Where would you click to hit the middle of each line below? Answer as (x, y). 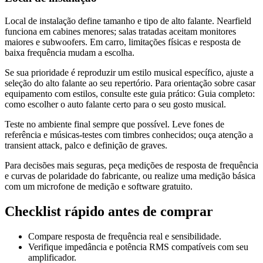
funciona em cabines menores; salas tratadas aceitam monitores (120, 32)
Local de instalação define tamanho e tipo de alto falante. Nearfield (128, 21)
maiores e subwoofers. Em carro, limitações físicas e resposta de (123, 42)
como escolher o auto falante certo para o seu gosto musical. (115, 104)
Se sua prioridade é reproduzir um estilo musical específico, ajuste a (129, 73)
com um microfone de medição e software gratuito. (99, 187)
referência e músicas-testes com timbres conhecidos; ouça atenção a (129, 135)
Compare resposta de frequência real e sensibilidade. (125, 236)
